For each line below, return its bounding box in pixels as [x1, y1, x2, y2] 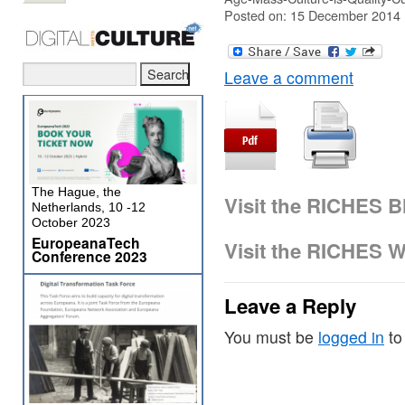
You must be [224, 325, 318, 349]
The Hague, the [32, 184, 121, 199]
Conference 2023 [32, 246, 147, 267]
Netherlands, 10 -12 [32, 200, 146, 214]
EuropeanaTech [32, 232, 140, 253]
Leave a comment [224, 66, 353, 89]
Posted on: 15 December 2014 [224, 5, 400, 24]
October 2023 [32, 215, 110, 230]
